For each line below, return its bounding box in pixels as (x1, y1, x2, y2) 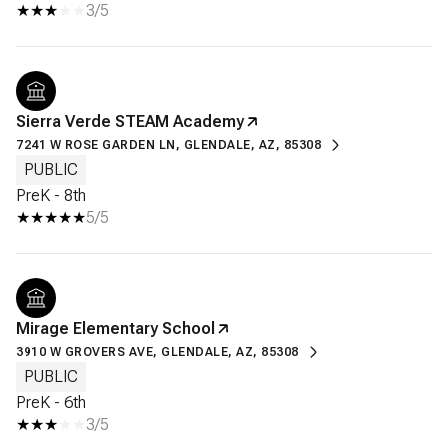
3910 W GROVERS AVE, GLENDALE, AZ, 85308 (16, 344, 299, 359)
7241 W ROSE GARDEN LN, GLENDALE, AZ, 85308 (16, 137, 321, 152)
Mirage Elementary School (16, 318, 215, 338)
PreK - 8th (16, 185, 86, 205)
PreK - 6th (16, 392, 86, 412)
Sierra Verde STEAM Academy (16, 111, 244, 131)
